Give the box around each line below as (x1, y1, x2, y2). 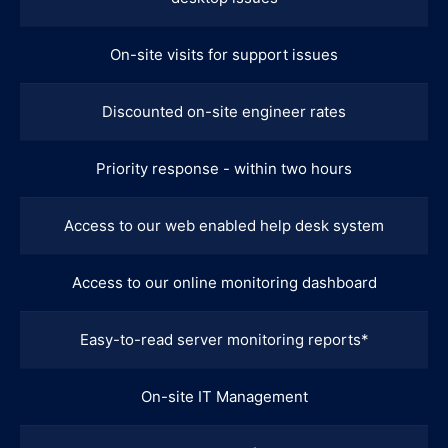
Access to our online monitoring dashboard (71, 272, 377, 292)
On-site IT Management (140, 386, 308, 406)
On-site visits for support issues (110, 44, 338, 64)
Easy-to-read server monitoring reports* (79, 329, 369, 349)
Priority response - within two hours (96, 158, 352, 178)
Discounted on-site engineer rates (102, 101, 346, 121)
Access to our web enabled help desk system (64, 215, 384, 235)
